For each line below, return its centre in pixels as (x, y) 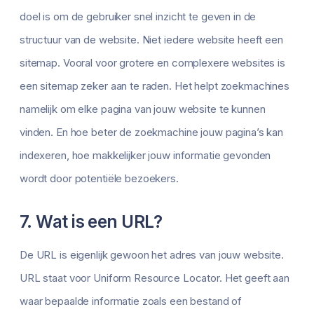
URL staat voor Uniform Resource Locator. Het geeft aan (155, 278)
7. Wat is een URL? (91, 222)
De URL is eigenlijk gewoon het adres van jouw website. (152, 255)
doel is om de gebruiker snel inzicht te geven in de (138, 17)
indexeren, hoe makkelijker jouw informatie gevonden (145, 156)
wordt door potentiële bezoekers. (99, 179)
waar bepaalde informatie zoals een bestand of (131, 301)
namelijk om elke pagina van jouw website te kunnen (143, 109)
